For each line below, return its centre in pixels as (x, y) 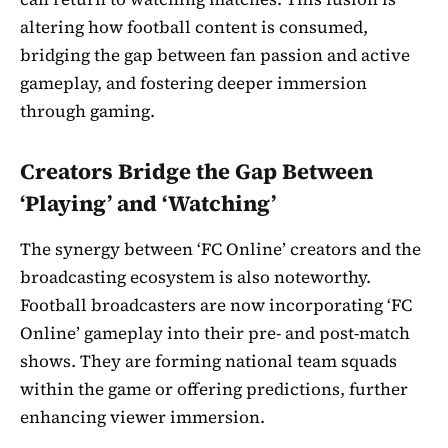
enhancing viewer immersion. (142, 416)
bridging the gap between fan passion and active (215, 55)
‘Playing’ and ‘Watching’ (148, 202)
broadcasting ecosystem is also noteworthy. (195, 276)
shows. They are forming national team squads (208, 360)
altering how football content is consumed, (194, 27)
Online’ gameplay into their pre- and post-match (215, 332)
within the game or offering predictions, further (214, 388)
